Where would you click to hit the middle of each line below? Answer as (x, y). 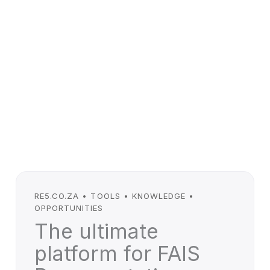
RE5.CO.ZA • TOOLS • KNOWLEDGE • (115, 196)
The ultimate (96, 231)
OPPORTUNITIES (69, 208)
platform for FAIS (117, 253)
